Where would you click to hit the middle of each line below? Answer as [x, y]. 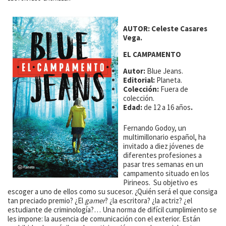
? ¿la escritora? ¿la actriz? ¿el [149, 200]
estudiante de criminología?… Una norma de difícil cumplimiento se [112, 209]
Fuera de [174, 89]
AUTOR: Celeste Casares [165, 29]
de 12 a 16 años [167, 107]
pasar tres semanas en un [163, 164]
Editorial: [140, 80]
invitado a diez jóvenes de [163, 146]
